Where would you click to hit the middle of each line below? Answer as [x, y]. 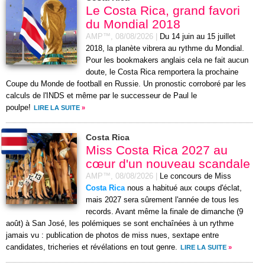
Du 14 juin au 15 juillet [198, 37]
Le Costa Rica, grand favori [163, 11]
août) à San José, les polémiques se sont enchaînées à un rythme [120, 224]
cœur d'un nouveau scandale [168, 164]
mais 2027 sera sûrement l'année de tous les [162, 200]
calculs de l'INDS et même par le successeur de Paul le [101, 96]
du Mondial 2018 [133, 24]
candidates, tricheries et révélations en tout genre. [92, 248]
